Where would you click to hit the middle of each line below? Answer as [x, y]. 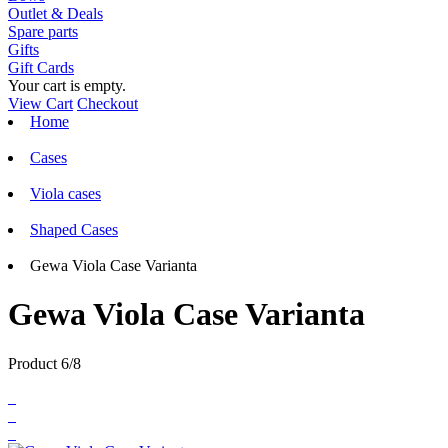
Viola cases [65, 193]
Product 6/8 [44, 363]
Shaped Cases [74, 229]
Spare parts [43, 31]
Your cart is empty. [67, 85]
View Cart [40, 103]
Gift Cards [41, 67]
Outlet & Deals [55, 13]
